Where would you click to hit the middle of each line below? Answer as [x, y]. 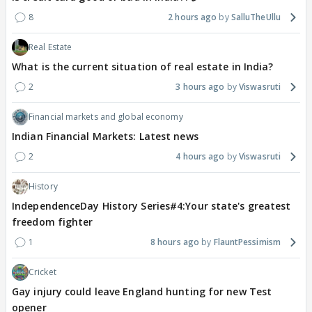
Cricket [42, 272]
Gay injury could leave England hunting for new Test [142, 292]
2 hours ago [193, 17]
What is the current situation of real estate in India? [143, 67]
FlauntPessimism [247, 242]
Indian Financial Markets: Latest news [105, 136]
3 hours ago [200, 87]
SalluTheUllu [256, 17]
